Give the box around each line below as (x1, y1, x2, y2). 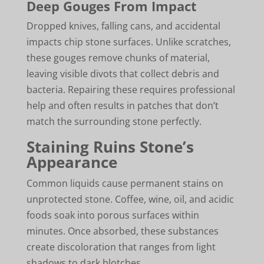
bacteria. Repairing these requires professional (26, 82, 235, 96)
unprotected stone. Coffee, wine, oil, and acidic (26, 192, 234, 206)
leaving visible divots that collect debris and (26, 67, 219, 80)
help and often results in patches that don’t (26, 98, 219, 112)
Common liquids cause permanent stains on (26, 176, 223, 190)
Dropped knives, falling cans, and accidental (26, 19, 220, 32)
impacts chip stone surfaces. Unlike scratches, (26, 35, 231, 48)
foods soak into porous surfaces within (26, 208, 199, 222)
